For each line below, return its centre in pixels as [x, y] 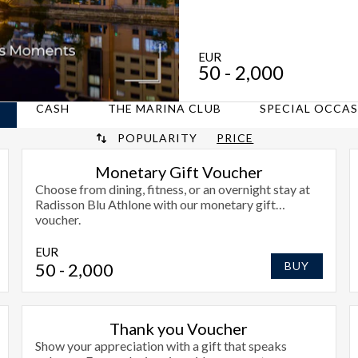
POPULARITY [157, 137]
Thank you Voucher [179, 328]
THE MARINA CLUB [164, 108]
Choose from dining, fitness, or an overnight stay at [172, 189]
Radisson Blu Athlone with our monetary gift [155, 204]
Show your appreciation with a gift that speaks [161, 345]
